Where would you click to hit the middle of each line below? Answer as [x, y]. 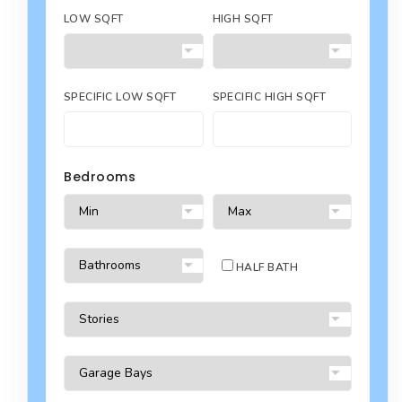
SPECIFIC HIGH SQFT [269, 97]
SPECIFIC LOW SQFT [120, 97]
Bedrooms [100, 177]
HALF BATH [266, 267]
